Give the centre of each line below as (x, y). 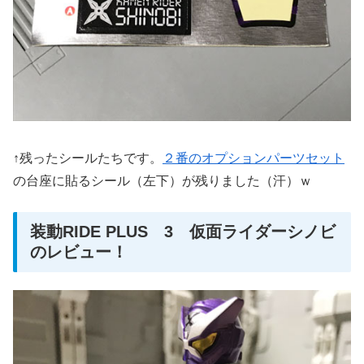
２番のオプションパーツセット (253, 158)
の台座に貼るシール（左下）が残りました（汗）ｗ (162, 180)
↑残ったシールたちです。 (88, 158)
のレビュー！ (79, 251)
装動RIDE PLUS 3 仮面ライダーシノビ (183, 231)
